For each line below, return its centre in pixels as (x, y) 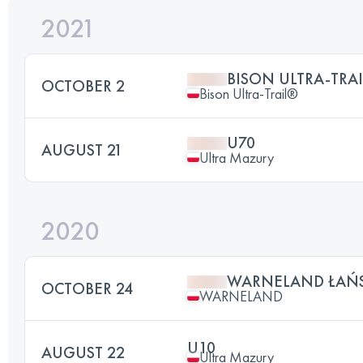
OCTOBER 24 (87, 288)
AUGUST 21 (82, 149)
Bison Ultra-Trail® (249, 93)
